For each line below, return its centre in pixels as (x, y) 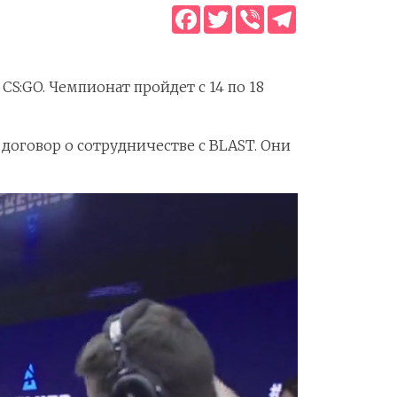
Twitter (257, 13)
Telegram (329, 13)
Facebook (233, 13)
